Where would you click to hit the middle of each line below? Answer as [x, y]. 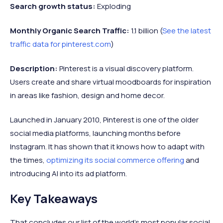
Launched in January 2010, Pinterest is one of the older [104, 119]
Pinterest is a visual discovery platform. [126, 68]
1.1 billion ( [147, 30]
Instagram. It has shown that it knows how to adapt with [107, 146]
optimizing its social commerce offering [115, 160]
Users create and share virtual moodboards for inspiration [111, 82]
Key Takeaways [54, 198]
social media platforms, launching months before [95, 133]
